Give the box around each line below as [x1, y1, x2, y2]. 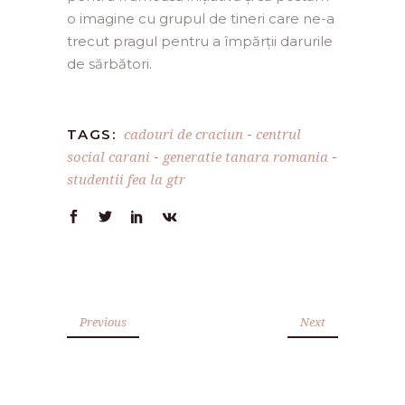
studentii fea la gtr [67, 169, 185, 188]
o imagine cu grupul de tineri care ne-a [67, 9, 334, 27]
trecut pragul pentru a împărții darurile [67, 32, 333, 50]
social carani [67, 146, 150, 165]
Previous [80, 314, 127, 331]
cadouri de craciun [124, 124, 243, 143]
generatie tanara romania [163, 146, 328, 165]
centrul [256, 124, 301, 143]
